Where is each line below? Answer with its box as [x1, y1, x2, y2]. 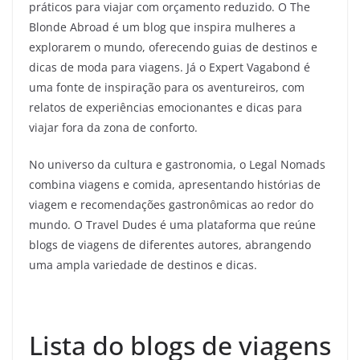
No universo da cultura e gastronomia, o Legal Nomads [29, 157, 325, 172]
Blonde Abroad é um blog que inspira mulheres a [29, 19, 296, 35]
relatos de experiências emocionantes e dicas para [29, 100, 302, 115]
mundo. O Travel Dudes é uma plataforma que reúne [29, 217, 316, 232]
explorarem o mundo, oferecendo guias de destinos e [29, 39, 317, 55]
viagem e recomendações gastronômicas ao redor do [29, 197, 313, 212]
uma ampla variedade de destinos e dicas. [29, 257, 257, 272]
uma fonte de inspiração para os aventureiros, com [29, 80, 305, 95]
